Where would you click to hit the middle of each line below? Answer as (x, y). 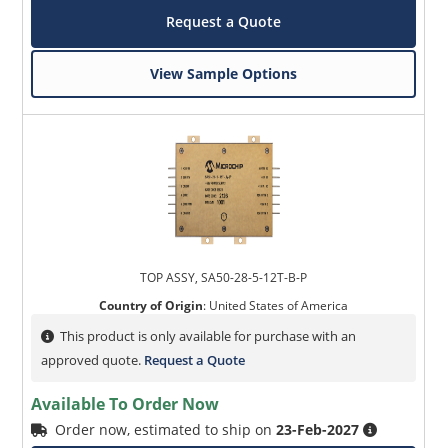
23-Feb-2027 (318, 430)
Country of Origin (151, 306)
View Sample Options (224, 74)
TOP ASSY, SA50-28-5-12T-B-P (224, 278)
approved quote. (93, 360)
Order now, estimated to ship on (166, 430)
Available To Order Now (125, 404)
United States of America (279, 306)
